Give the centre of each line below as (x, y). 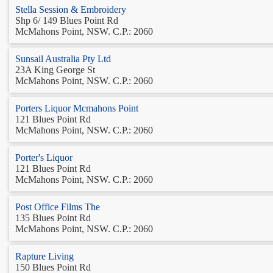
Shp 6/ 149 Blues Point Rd (67, 20)
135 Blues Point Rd (53, 218)
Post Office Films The (58, 207)
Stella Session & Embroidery (71, 9)
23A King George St (55, 69)
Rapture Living (44, 256)
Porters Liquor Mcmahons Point (77, 108)
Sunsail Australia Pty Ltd (63, 58)
